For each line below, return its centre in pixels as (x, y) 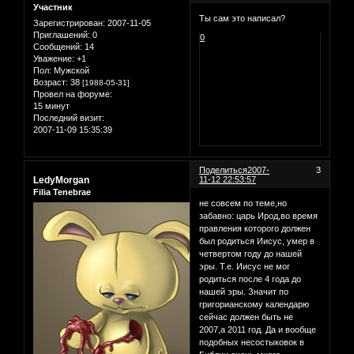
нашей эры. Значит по (244, 291)
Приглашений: (62, 34)
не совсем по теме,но (243, 203)
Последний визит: (69, 117)
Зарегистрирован (68, 23)
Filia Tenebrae (62, 192)
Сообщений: (58, 46)
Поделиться (224, 170)
